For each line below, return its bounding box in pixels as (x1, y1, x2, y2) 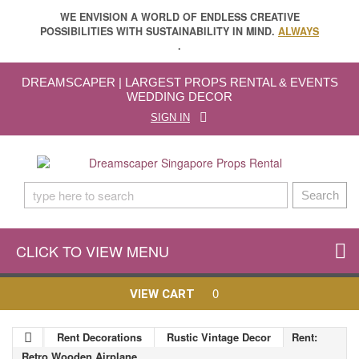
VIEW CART (129, 287, 195, 301)
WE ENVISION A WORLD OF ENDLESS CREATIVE (59, 10, 300, 24)
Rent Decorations (57, 329, 142, 345)
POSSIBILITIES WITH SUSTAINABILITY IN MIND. (40, 24, 278, 38)
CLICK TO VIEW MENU (16, 240, 169, 261)
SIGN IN (151, 111, 190, 123)
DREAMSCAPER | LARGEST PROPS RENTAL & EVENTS (21, 75, 338, 89)
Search (301, 188, 339, 202)
